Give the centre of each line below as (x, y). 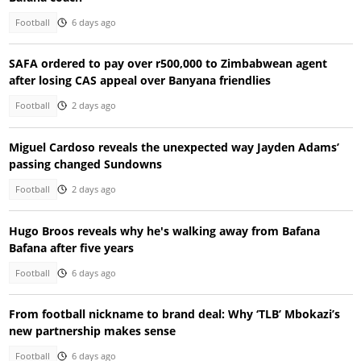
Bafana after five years (71, 247)
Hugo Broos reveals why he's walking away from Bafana (164, 230)
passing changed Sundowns (85, 164)
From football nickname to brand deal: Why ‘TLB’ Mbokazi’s (174, 314)
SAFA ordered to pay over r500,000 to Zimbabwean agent (168, 64)
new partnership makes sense (92, 331)
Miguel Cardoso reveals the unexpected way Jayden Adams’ (174, 147)
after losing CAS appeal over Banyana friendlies (139, 81)
